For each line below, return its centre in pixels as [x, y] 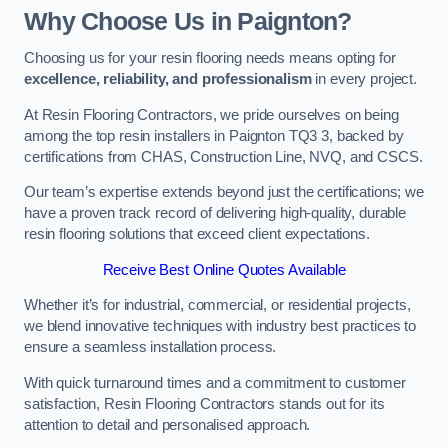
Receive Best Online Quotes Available [224, 269]
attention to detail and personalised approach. [167, 424]
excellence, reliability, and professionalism [168, 79]
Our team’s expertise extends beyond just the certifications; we [224, 192]
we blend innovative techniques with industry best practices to [220, 326]
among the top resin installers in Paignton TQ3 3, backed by [214, 135]
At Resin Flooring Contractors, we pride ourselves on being [211, 114]
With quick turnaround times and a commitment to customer [215, 382]
